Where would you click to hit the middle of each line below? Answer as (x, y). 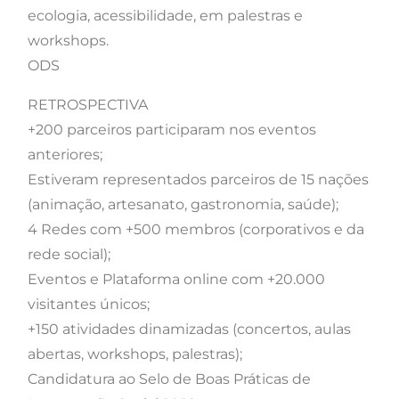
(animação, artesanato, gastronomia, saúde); (183, 205)
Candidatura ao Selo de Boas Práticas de (169, 379)
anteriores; (65, 155)
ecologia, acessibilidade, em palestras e (165, 16)
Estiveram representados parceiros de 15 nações (198, 180)
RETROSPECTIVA (88, 105)
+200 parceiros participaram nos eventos (172, 130)
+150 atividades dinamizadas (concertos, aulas (189, 330)
